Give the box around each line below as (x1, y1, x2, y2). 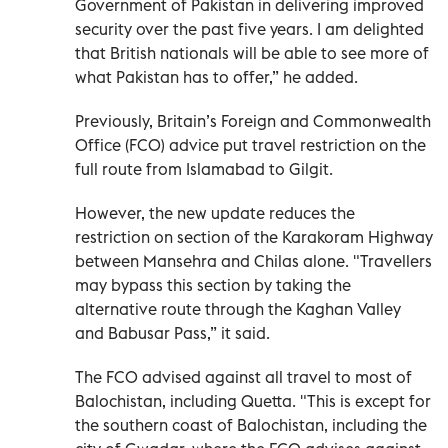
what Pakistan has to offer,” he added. (75, 67, 358, 88)
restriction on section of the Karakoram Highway (75, 227, 433, 248)
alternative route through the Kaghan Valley (75, 299, 401, 320)
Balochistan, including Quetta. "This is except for (75, 391, 431, 412)
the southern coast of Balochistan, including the (75, 415, 427, 436)
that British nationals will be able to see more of (75, 43, 429, 64)
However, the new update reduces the (75, 203, 355, 224)
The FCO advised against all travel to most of (75, 367, 412, 388)
